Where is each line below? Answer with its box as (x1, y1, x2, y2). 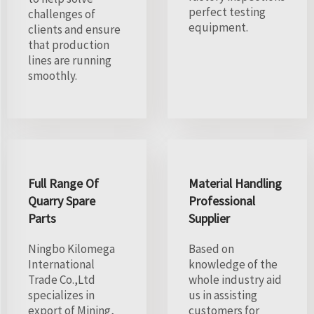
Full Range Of (28, 175, 99, 191)
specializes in (28, 287, 95, 303)
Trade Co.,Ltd (28, 271, 95, 287)
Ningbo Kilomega (28, 240, 115, 257)
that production (28, 36, 109, 53)
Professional (189, 192, 255, 209)
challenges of (28, 6, 95, 22)
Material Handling (189, 175, 282, 191)
